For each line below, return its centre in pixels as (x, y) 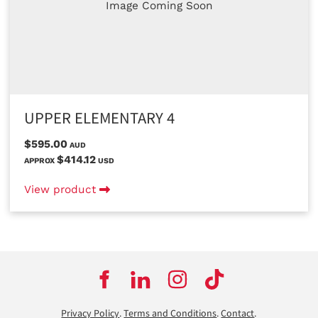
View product (62, 190)
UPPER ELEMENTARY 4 (99, 119)
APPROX (40, 161)
